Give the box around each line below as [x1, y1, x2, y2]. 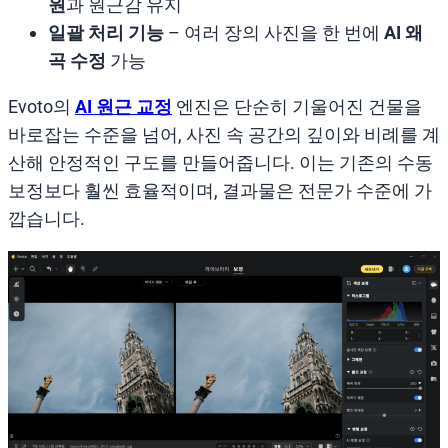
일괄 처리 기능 [48, 21, 164, 43]
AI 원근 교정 [75, 95, 172, 117]
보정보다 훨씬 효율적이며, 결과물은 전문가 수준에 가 [8, 179, 432, 201]
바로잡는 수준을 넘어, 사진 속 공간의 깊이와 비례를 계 [8, 123, 440, 145]
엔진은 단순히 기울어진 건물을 [172, 95, 422, 117]
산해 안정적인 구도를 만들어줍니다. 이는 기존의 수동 [8, 151, 433, 173]
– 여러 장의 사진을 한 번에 [164, 21, 384, 43]
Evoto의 [8, 95, 75, 117]
